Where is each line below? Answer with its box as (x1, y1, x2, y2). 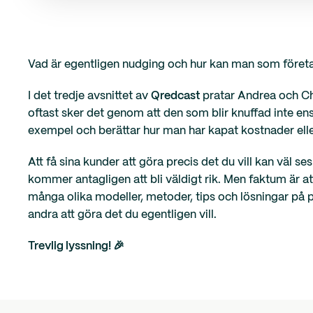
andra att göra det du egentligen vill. (28, 210, 217, 220)
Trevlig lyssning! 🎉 (28, 241, 124, 252)
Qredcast (151, 91, 200, 101)
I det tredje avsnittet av (28, 91, 151, 101)
